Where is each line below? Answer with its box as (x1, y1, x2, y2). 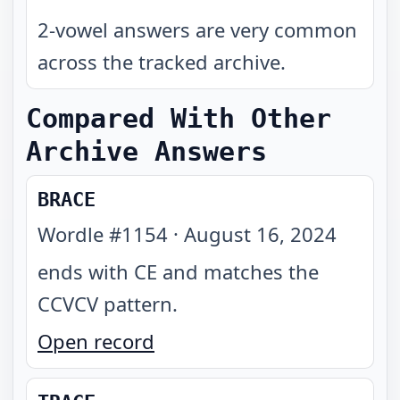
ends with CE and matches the (37, 258, 319, 285)
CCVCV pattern (37, 290, 172, 317)
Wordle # (37, 221, 121, 247)
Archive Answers (26, 136, 267, 167)
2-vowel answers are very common (37, 16, 357, 43)
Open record (37, 328, 154, 354)
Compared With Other (26, 103, 331, 134)
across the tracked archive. (37, 48, 286, 75)
